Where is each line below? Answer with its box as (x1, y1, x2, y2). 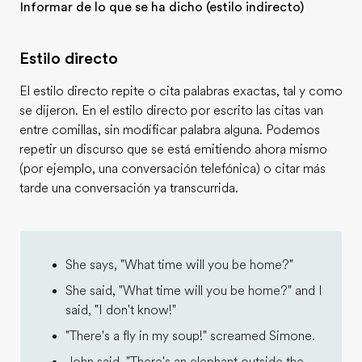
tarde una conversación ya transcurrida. (19, 181, 238, 196)
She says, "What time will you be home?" (65, 258, 293, 272)
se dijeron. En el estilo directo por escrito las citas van (19, 103, 323, 118)
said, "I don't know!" (65, 303, 176, 318)
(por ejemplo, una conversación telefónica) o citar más (19, 162, 326, 176)
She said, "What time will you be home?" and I (65, 284, 322, 298)
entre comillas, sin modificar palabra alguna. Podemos (19, 123, 320, 137)
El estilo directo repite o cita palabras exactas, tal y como (19, 84, 343, 99)
